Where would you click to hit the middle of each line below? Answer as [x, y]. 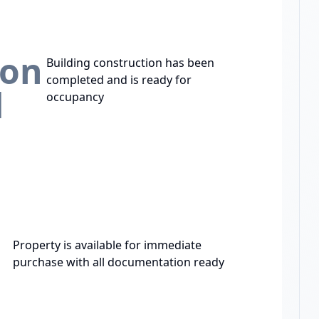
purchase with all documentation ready [119, 262]
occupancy [75, 96]
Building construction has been [130, 62]
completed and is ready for [119, 79]
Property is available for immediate [108, 245]
